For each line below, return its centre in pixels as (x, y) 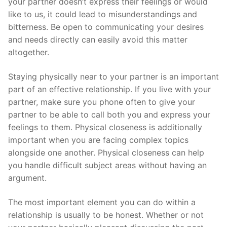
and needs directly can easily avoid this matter (98, 40)
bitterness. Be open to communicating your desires (106, 27)
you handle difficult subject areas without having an (107, 165)
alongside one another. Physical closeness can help (106, 153)
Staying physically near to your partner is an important (113, 77)
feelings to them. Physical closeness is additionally (105, 127)
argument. (27, 178)
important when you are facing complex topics (98, 140)
